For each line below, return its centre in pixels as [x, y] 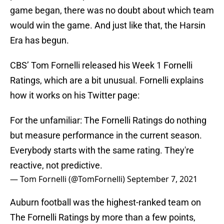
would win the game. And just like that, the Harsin [108, 25]
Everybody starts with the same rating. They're [102, 150]
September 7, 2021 [162, 179]
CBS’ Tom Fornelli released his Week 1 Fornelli [101, 65]
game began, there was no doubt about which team [112, 10]
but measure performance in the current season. [106, 135]
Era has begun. [39, 40]
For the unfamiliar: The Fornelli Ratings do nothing [108, 120]
